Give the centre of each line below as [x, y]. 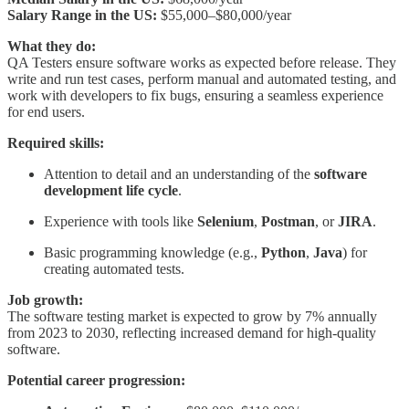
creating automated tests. [114, 269]
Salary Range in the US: [82, 16]
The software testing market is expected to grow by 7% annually [192, 317]
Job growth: [45, 300]
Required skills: [56, 143]
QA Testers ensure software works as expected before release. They [202, 63]
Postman [288, 222]
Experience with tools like [121, 222]
